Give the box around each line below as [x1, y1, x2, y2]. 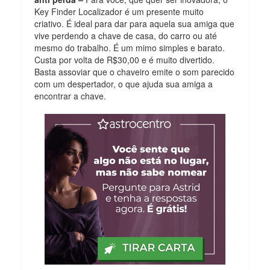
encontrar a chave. [34, 89, 107, 102]
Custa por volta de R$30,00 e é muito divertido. [34, 53, 215, 66]
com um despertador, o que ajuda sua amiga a [34, 77, 213, 90]
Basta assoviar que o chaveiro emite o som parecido [34, 65, 235, 78]
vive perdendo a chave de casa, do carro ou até [34, 29, 218, 42]
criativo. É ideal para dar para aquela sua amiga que [34, 17, 235, 30]
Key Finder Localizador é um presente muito [34, 5, 204, 17]
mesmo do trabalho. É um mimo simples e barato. [34, 41, 225, 54]
